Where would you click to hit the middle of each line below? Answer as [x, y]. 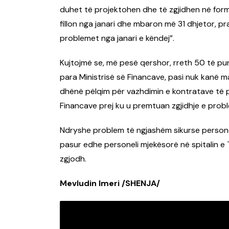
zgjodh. [73, 159]
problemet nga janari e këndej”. [117, 38]
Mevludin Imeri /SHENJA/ [110, 184]
